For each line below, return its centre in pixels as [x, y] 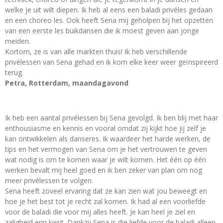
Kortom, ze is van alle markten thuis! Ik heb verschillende [96, 51]
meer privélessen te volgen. [49, 180]
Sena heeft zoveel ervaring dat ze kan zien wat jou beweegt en [106, 191]
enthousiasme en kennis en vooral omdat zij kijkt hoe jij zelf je [106, 128]
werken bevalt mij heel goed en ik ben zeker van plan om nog [104, 170]
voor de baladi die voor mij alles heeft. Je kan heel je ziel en [100, 212]
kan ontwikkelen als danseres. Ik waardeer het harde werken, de [108, 138]
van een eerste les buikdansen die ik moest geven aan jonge [102, 30]
